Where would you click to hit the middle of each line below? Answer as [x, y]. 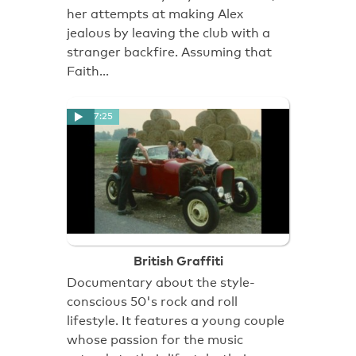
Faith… [88, 71]
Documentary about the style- [161, 283]
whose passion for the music [155, 340]
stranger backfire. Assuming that [169, 52]
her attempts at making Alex [155, 14]
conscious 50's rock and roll [152, 302]
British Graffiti [178, 260]
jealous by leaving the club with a [168, 33]
